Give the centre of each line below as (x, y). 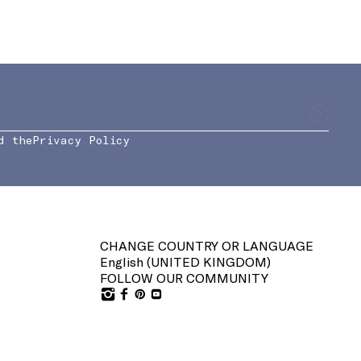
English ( (125, 262)
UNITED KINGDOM (208, 262)
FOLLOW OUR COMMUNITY (184, 278)
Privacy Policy (81, 140)
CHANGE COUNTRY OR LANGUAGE (206, 246)
